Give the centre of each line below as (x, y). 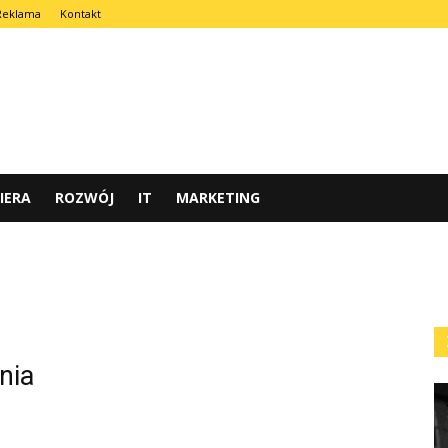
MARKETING (218, 197)
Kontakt (80, 13)
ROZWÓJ (84, 197)
